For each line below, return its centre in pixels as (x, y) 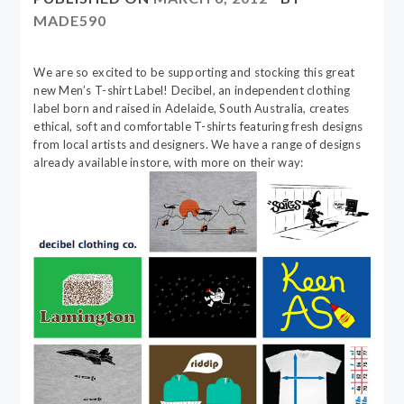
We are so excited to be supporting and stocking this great (194, 73)
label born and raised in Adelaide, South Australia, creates (192, 109)
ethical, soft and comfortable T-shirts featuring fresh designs (198, 127)
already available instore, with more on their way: (169, 163)
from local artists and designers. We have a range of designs (197, 145)
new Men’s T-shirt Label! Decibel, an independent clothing (192, 91)
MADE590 (70, 21)
